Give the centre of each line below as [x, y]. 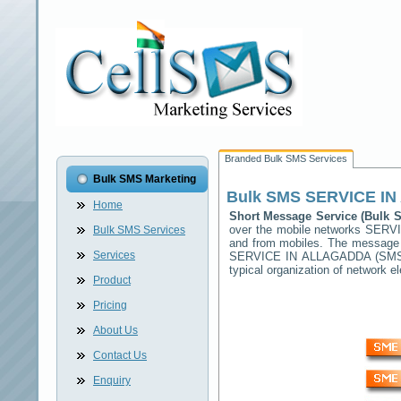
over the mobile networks [298, 230]
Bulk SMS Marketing [145, 179]
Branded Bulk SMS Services [286, 158]
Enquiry [112, 380]
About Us [115, 330]
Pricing [110, 305]
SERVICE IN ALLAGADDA [300, 256]
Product [112, 280]
